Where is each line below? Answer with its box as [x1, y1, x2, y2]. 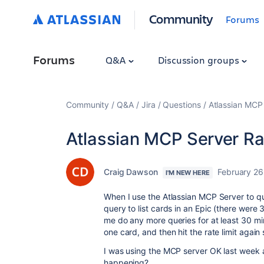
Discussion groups [157, 54, 242, 66]
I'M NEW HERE [166, 169, 210, 177]
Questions [163, 100, 201, 110]
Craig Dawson [104, 167, 158, 177]
